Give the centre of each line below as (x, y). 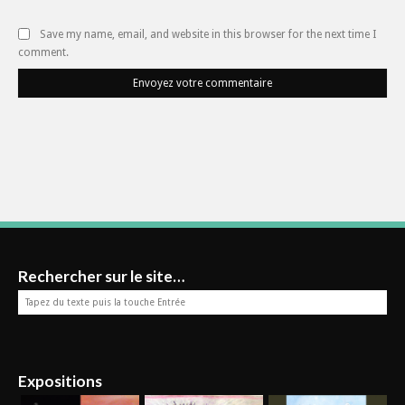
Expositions (60, 381)
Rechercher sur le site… (101, 277)
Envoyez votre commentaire (202, 84)
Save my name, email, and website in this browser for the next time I (208, 34)
